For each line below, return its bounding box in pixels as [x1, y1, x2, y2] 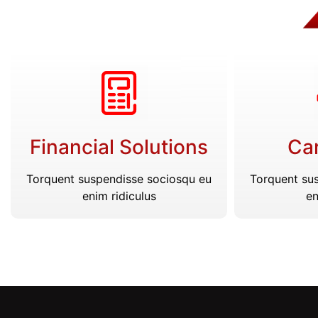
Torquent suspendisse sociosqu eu [26, 172, 212, 187]
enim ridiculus [82, 189, 156, 204]
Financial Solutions [30, 135, 208, 160]
